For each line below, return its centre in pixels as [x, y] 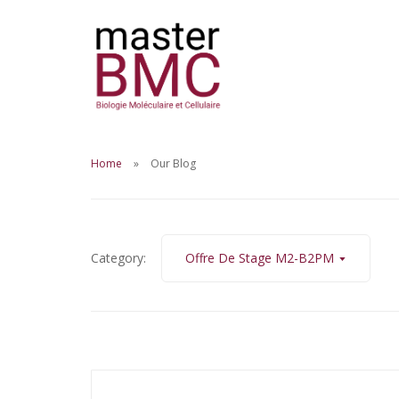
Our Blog [173, 163]
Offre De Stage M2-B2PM [260, 257]
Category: [118, 257]
